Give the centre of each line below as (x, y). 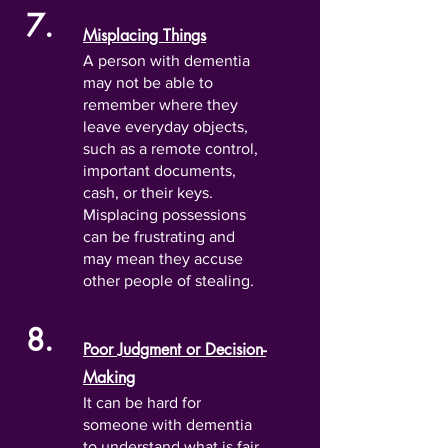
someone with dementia (167, 424)
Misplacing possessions (164, 214)
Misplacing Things (144, 35)
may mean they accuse (163, 258)
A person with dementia (166, 60)
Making (109, 377)
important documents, (159, 170)
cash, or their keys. (148, 192)
